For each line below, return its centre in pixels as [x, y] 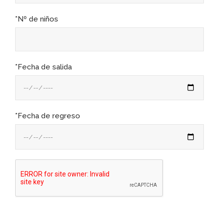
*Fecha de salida [44, 67]
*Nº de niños [37, 19]
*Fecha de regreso [48, 116]
